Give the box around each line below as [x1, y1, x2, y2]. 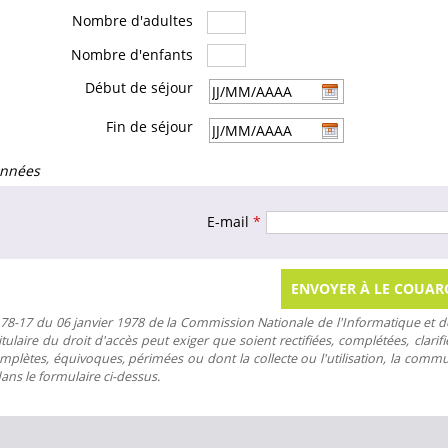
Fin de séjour [106, 117, 193, 137]
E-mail [207, 212, 253, 232]
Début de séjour [85, 78, 193, 98]
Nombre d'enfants [71, 44, 193, 64]
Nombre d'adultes [72, 10, 193, 30]
